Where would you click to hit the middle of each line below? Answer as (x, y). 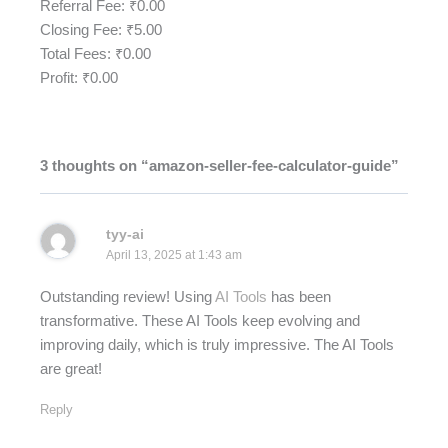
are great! (71, 369)
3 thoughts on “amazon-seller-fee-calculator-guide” (219, 166)
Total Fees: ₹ (81, 54)
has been (299, 297)
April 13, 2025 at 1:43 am (173, 254)
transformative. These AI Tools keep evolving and (200, 321)
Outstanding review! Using (127, 297)
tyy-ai (124, 233)
